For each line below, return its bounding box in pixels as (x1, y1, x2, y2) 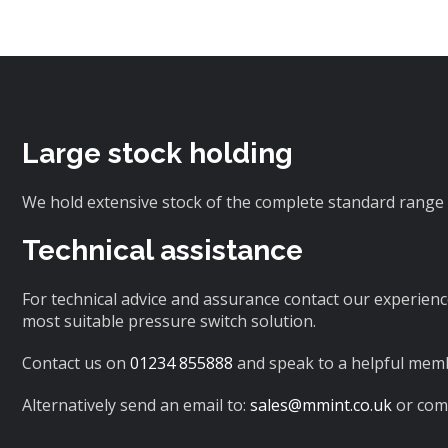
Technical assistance (22, 234, 303, 268)
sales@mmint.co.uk (250, 394, 392, 417)
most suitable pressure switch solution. (22, 310, 316, 333)
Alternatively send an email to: (22, 394, 250, 417)
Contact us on (22, 352, 130, 375)
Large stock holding (22, 137, 293, 171)
